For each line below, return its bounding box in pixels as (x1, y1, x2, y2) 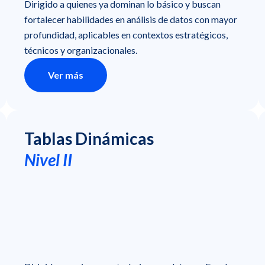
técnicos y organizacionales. (24, 44, 137, 56)
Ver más (47, 69, 83, 80)
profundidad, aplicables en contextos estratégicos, (24, 28, 228, 40)
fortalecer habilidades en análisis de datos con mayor (24, 13, 237, 25)
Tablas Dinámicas (24, 128, 154, 148)
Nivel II (24, 149, 72, 170)
